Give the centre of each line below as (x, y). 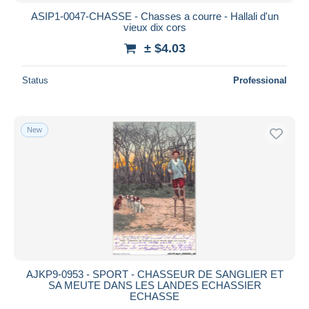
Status (35, 80)
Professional (260, 80)
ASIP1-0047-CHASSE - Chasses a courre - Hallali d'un (154, 16)
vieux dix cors (154, 27)
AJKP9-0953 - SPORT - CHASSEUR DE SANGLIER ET (154, 274)
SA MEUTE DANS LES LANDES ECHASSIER (154, 285)
